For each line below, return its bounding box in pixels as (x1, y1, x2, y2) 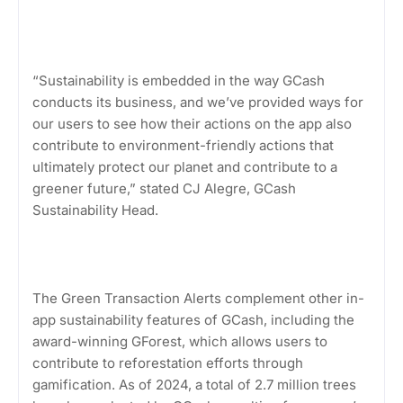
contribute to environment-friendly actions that (32, 136, 334, 154)
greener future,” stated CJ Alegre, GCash (32, 179, 296, 197)
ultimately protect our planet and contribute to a (32, 157, 337, 175)
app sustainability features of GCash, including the (32, 310, 354, 328)
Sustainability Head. (32, 201, 158, 219)
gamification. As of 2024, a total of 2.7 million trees (32, 375, 356, 393)
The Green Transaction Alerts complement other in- (32, 289, 364, 307)
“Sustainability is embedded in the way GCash (32, 71, 325, 89)
